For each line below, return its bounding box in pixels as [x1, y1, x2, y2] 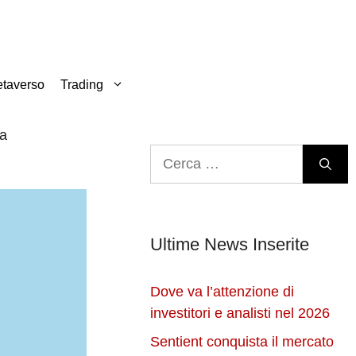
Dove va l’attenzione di [150, 284, 295, 300]
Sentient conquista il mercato [150, 334, 335, 350]
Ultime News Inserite [150, 234, 310, 255]
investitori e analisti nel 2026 [150, 305, 331, 322]
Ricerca [149, 146, 199, 163]
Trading [60, 78, 103, 92]
